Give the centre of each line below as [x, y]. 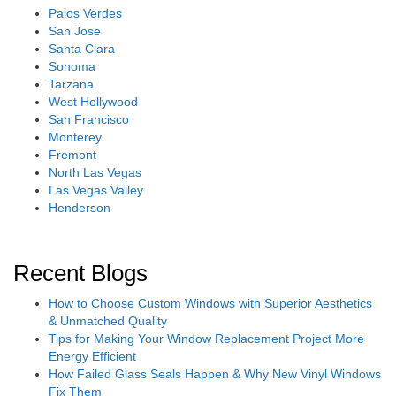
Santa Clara [82, 48]
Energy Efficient [92, 356]
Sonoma [72, 66]
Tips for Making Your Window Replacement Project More [206, 338]
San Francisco [89, 119]
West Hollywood [93, 101]
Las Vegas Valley [96, 190]
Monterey [75, 137]
